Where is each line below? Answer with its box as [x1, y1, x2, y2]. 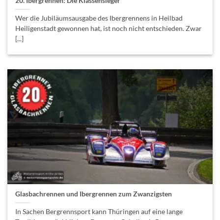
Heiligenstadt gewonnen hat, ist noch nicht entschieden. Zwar [15, 25, 202, 33]
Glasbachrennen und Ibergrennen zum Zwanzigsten [15, 190, 172, 198]
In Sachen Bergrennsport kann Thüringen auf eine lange [15, 207, 183, 216]
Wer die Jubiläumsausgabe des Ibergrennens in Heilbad [15, 14, 183, 23]
